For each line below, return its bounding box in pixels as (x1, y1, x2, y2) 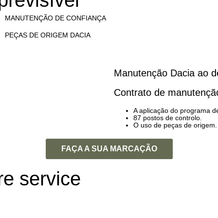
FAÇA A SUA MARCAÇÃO (61, 145, 157, 153)
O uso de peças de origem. (133, 121, 217, 129)
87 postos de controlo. (133, 114, 202, 122)
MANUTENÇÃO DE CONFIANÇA (4, 14, 106, 22)
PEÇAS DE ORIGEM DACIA (4, 31, 91, 39)
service (19, 168, 81, 190)
